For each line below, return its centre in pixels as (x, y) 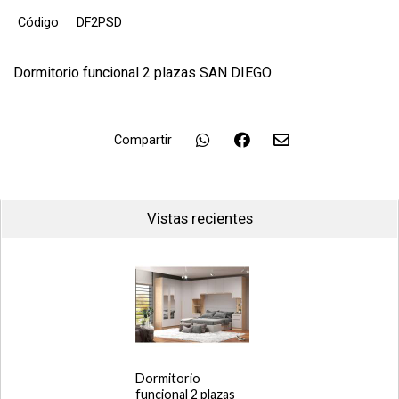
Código (38, 23)
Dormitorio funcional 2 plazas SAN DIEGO (142, 73)
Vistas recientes (199, 219)
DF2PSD (99, 23)
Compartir (142, 140)
